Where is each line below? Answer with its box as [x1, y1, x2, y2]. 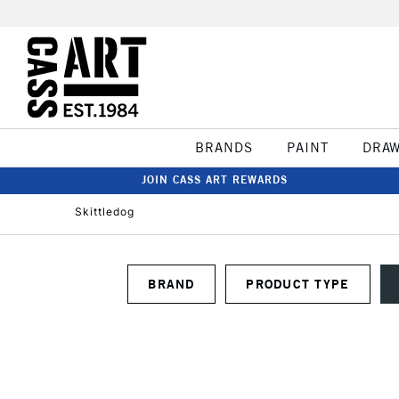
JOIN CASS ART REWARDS [142, 173, 288, 186]
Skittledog [75, 205, 134, 218]
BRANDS [194, 139, 253, 156]
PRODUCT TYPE [314, 275, 350, 292]
